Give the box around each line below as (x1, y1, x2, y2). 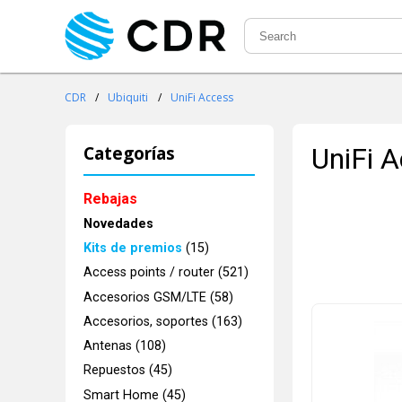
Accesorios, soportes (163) (83, 313, 243, 329)
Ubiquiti (108, 90, 149, 106)
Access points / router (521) (83, 265, 249, 281)
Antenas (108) (83, 338, 167, 354)
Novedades (83, 215, 154, 232)
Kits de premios (83, 240, 183, 257)
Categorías (83, 141, 176, 166)
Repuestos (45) (83, 363, 173, 379)
